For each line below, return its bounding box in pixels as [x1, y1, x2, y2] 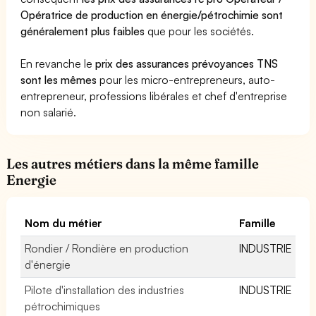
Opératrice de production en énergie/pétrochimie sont [20, 7, 284, 22]
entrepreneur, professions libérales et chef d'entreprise [20, 88, 288, 103]
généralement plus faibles [20, 23, 145, 38]
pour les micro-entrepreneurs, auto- [97, 72, 276, 87]
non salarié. [20, 104, 77, 119]
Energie [6, 171, 56, 188]
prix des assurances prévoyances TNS [95, 56, 279, 71]
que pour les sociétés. [145, 23, 255, 38]
